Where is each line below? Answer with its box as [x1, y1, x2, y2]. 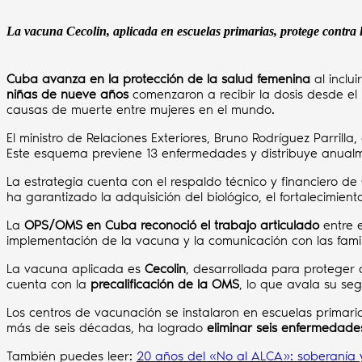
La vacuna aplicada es [6, 260, 145, 276]
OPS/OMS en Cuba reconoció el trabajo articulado [24, 217, 319, 233]
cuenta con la [6, 276, 90, 292]
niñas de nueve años [6, 86, 128, 102]
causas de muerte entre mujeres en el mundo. [6, 101, 275, 117]
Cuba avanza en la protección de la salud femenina [6, 70, 310, 86]
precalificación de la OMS [90, 276, 239, 292]
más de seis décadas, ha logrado [6, 319, 207, 335]
